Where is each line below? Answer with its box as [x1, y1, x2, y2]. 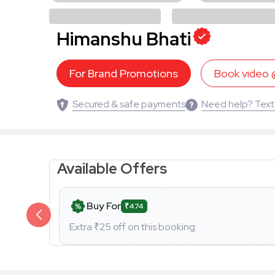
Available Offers [57, 158, 170, 178]
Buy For [87, 199, 121, 212]
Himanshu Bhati [56, 26, 191, 51]
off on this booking [111, 220, 195, 233]
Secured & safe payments [72, 97, 185, 110]
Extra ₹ [69, 220, 99, 233]
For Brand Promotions [69, 66, 178, 80]
